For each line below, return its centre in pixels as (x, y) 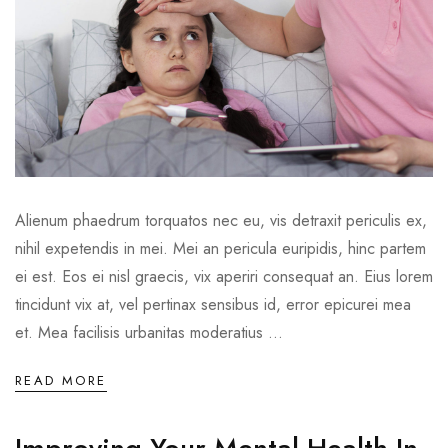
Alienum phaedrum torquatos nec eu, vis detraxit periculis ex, (221, 221)
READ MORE (61, 381)
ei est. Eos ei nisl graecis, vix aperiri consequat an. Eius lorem (224, 277)
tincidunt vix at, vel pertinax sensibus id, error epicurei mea (213, 305)
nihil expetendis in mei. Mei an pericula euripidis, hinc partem (220, 249)
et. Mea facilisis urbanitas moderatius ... (149, 333)
